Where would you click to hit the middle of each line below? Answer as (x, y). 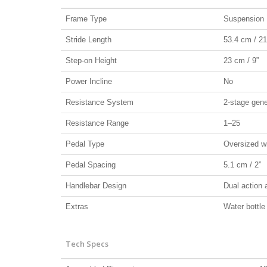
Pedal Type (85, 144)
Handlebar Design (96, 185)
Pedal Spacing (91, 164)
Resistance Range (97, 123)
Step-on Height (91, 60)
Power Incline (89, 81)
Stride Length (89, 39)
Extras (77, 206)
